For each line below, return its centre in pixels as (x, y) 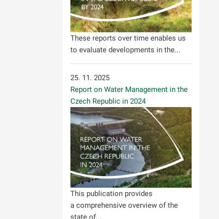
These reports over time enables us (128, 38)
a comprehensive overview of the (124, 205)
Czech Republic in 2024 (108, 101)
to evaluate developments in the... (125, 50)
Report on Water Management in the (129, 89)
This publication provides (111, 193)
